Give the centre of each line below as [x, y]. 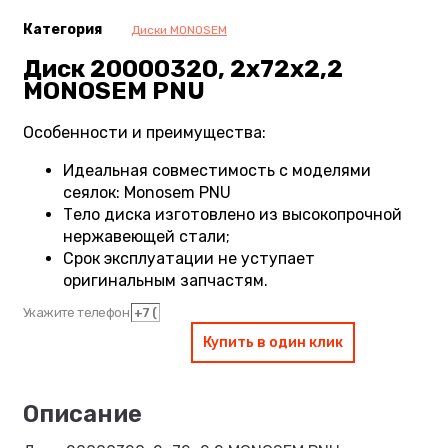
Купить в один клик [273, 342]
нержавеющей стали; [146, 236]
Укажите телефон [77, 312]
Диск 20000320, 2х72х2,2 [183, 69]
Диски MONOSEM [179, 30]
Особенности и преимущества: [144, 132]
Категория [62, 29]
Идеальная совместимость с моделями [217, 170]
